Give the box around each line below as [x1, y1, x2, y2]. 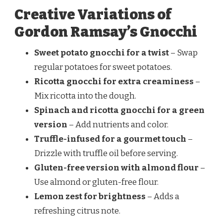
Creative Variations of [14, 5, 171, 23]
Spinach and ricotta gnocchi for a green [34, 105, 205, 115]
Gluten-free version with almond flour [34, 162, 199, 173]
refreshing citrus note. [34, 205, 120, 216]
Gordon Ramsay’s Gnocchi [14, 23, 197, 41]
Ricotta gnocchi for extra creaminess [34, 76, 194, 87]
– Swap [169, 47, 198, 58]
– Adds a [146, 191, 179, 202]
